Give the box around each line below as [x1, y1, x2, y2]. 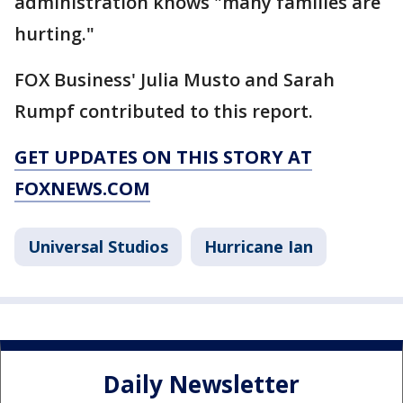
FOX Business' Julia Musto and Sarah [14, 67, 335, 92]
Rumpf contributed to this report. [14, 98, 313, 123]
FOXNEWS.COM [14, 175, 150, 201]
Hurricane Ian [204, 235, 313, 257]
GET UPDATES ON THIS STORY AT [14, 144, 312, 169]
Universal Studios [28, 235, 168, 257]
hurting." [14, 21, 94, 46]
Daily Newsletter [103, 368, 300, 401]
